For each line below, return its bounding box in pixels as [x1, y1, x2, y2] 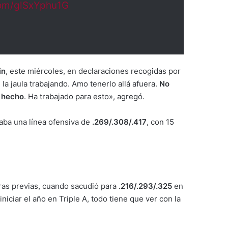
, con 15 [147, 117, 174, 127]
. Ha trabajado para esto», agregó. [24, 92, 145, 101]
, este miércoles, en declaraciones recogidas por [6, 66, 181, 76]
